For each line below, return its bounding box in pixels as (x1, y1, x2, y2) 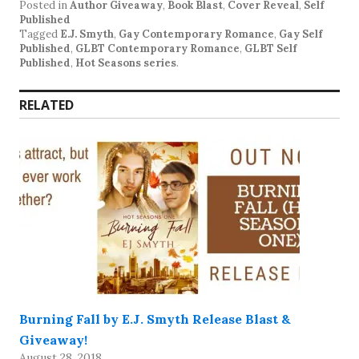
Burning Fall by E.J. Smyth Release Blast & (19, 310, 291, 327)
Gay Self (279, 26, 322, 41)
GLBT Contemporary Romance (75, 41, 240, 55)
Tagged (19, 26, 60, 41)
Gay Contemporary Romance (119, 26, 274, 41)
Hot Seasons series (75, 55, 176, 70)
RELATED (19, 95, 74, 114)
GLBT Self (244, 41, 296, 55)
